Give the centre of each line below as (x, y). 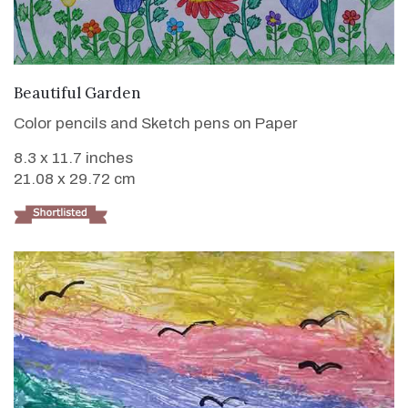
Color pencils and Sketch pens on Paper (156, 123)
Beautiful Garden (77, 92)
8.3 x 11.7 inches (73, 158)
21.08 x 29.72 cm (75, 178)
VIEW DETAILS (204, 90)
